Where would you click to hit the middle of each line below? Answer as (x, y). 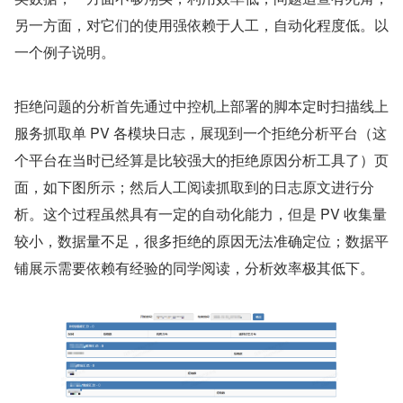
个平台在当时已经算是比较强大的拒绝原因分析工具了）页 (201, 160)
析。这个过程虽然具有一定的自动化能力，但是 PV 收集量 (201, 214)
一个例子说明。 (65, 52)
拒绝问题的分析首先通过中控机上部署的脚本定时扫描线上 (201, 106)
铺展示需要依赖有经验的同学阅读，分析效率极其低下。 (194, 268)
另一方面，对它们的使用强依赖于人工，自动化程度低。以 (201, 25)
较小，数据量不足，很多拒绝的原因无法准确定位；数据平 (201, 241)
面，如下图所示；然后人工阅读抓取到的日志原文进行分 (194, 187)
